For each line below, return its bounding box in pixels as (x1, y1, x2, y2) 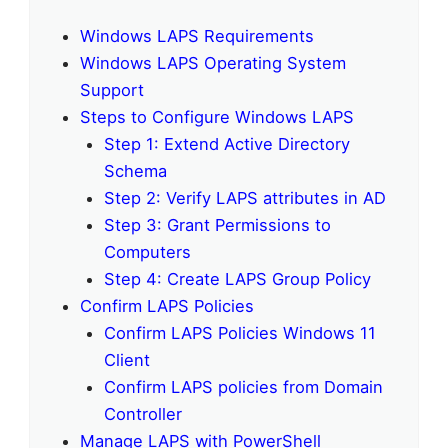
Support (79, 80, 144, 101)
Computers (104, 242, 192, 263)
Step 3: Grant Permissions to (104, 215, 332, 236)
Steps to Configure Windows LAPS (79, 107, 354, 128)
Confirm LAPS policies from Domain (104, 377, 384, 398)
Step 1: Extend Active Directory (104, 134, 351, 155)
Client (104, 350, 151, 371)
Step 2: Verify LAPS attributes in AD (104, 188, 387, 209)
